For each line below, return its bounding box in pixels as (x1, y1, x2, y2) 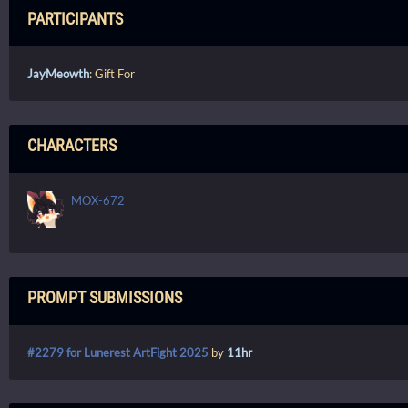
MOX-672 (71, 193, 125, 209)
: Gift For (89, 66, 135, 82)
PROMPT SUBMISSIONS (27, 288, 182, 308)
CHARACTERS (27, 136, 117, 156)
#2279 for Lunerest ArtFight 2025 (27, 345, 209, 361)
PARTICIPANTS (27, 9, 123, 29)
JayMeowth (27, 66, 89, 82)
